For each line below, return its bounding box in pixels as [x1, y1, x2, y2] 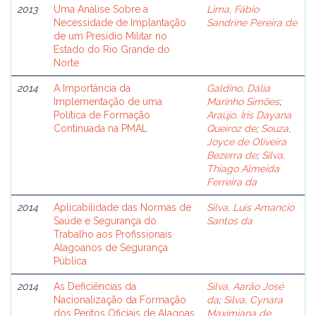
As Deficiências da [54, 281, 136, 292]
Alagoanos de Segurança [54, 242, 168, 253]
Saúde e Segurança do [54, 215, 157, 226]
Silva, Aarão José [207, 281, 284, 292]
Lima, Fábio [207, 4, 259, 15]
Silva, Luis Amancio [207, 202, 294, 213]
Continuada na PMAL [54, 123, 147, 134]
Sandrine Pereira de [207, 17, 297, 28]
